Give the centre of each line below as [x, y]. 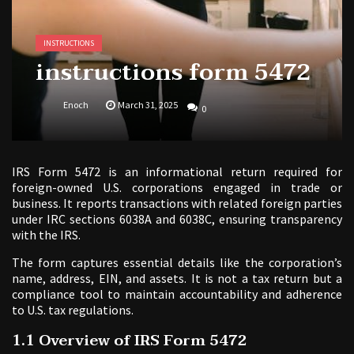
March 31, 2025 [148, 104]
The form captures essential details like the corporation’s [177, 262]
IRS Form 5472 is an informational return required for [177, 171]
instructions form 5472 [173, 72]
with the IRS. [46, 234]
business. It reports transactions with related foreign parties [177, 203]
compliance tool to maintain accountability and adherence [177, 294]
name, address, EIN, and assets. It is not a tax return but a [177, 278]
